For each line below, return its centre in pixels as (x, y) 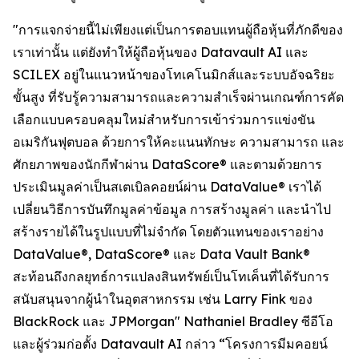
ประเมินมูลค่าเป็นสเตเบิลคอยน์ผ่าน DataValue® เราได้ (167, 187)
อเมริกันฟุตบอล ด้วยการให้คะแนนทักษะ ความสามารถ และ (179, 142)
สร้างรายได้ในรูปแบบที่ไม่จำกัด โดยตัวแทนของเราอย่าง (168, 232)
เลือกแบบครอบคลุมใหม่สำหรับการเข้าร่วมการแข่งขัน (164, 119)
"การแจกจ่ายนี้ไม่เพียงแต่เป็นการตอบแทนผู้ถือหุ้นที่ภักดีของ (178, 30)
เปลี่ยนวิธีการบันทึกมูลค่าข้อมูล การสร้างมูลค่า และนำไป (172, 209)
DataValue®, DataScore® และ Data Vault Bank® (161, 254)
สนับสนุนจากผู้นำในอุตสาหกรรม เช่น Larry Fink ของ (163, 299)
